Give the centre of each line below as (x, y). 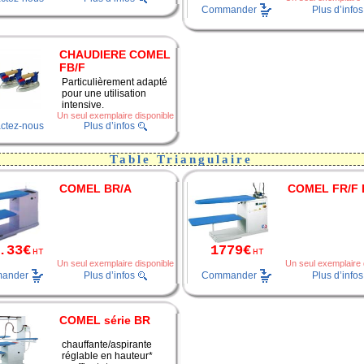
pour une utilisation (104, 93)
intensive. (83, 104)
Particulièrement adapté (115, 82)
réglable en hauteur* (107, 355)
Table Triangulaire (181, 159)
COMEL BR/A (95, 188)
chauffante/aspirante (107, 344)
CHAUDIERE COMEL (115, 54)
